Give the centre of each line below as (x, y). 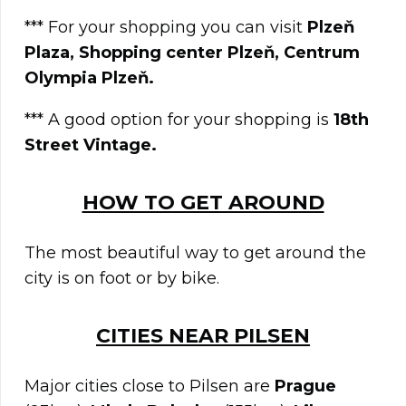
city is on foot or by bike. (122, 279)
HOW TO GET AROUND (203, 203)
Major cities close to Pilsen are (150, 387)
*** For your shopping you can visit (166, 28)
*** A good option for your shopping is (179, 120)
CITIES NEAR (165, 336)
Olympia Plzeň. (89, 78)
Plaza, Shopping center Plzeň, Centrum (192, 53)
